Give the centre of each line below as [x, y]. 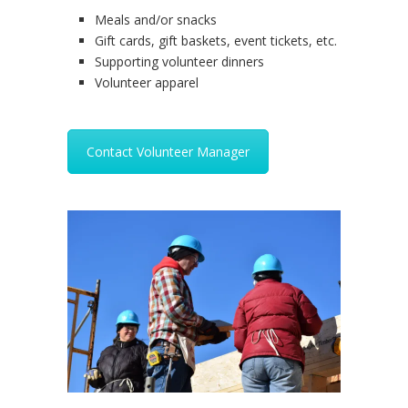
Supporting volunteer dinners [179, 62]
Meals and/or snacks [156, 20]
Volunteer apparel [147, 83]
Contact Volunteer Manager [168, 152]
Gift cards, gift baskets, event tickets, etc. [216, 41]
